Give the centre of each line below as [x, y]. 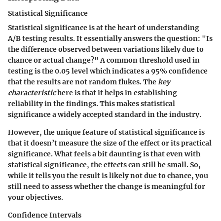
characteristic [32, 92]
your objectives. [36, 197]
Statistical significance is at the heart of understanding [104, 27]
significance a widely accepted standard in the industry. [105, 114]
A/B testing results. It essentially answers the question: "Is [110, 38]
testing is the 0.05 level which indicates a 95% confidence [108, 71]
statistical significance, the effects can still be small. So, [104, 165]
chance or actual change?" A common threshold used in [104, 60]
